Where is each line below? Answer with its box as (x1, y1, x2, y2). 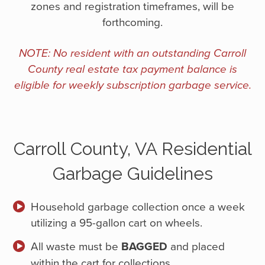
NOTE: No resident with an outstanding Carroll (19, 47, 246, 61)
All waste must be (31, 238, 122, 254)
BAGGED (121, 238, 168, 255)
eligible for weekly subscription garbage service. (14, 79, 251, 93)
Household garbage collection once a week (31, 198, 245, 215)
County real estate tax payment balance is (28, 63, 237, 77)
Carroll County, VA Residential (13, 138, 252, 160)
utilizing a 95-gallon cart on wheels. (31, 214, 203, 231)
